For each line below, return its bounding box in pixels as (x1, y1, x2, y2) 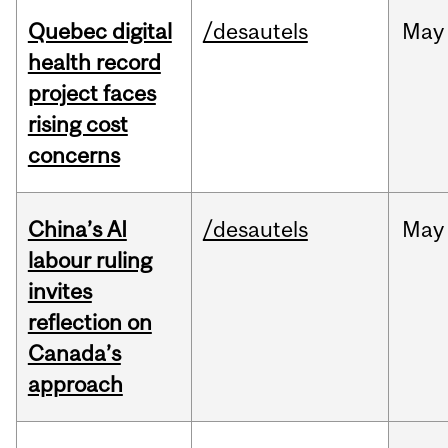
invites (27, 278, 92, 305)
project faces (27, 80, 156, 107)
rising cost (27, 111, 128, 138)
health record (27, 49, 161, 76)
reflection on (27, 309, 152, 336)
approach (27, 371, 123, 398)
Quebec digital (27, 18, 172, 45)
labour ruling (27, 247, 152, 274)
